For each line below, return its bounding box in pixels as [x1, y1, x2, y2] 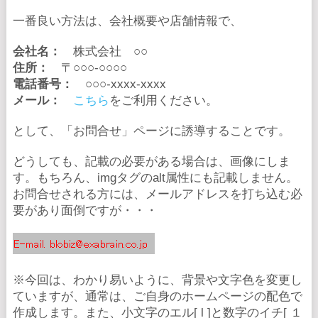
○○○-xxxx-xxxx [72, 77, 166, 92]
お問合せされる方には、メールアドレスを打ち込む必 [12, 187, 302, 202]
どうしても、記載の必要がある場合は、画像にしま [12, 155, 290, 169]
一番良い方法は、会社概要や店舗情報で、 [12, 14, 242, 28]
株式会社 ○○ [60, 45, 148, 59]
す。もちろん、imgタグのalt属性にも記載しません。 [12, 171, 298, 185]
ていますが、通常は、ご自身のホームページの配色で [12, 290, 302, 304]
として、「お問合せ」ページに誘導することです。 [12, 124, 290, 138]
